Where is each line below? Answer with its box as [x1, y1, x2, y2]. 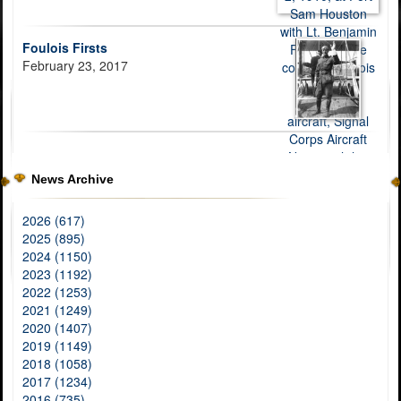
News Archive [31, 172, 114, 186]
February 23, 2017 [22, 56, 128, 74]
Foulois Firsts [22, 38, 107, 56]
